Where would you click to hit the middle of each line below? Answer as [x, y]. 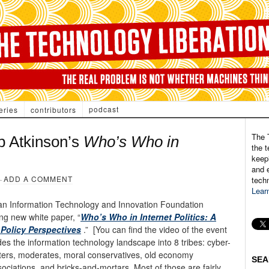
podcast [104, 109]
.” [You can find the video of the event [155, 229]
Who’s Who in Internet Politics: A [148, 217]
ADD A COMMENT [38, 179]
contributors [53, 110]
